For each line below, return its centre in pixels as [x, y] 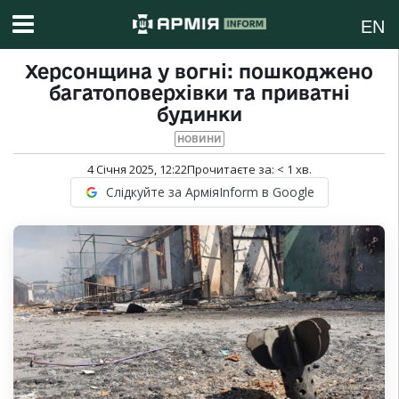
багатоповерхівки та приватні [199, 93]
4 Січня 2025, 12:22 [137, 170]
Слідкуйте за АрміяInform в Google [210, 192]
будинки [199, 114]
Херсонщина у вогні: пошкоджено [199, 72]
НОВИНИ [199, 139]
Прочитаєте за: [232, 170]
